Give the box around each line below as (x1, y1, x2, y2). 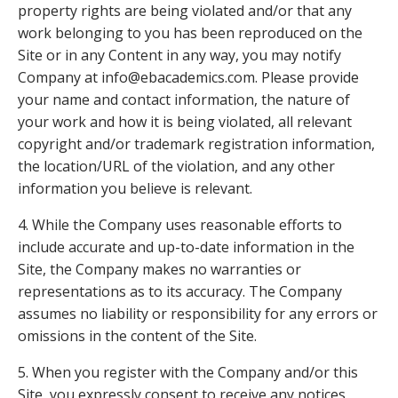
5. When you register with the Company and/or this (18, 362, 358, 382)
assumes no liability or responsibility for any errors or (18, 303, 378, 323)
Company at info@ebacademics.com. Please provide (18, 67, 359, 87)
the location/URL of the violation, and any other (18, 155, 335, 176)
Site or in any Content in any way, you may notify (18, 44, 341, 65)
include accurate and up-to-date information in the (18, 236, 354, 257)
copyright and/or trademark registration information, (18, 133, 375, 154)
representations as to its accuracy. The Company (18, 281, 342, 301)
